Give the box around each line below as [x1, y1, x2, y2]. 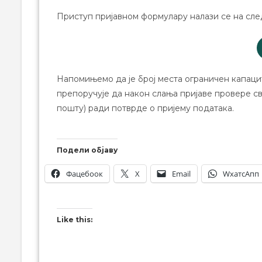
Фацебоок [66, 168, 103, 179]
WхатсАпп [223, 168, 259, 179]
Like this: [57, 215, 92, 224]
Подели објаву [57, 145, 118, 154]
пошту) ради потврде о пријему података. [57, 102, 234, 113]
